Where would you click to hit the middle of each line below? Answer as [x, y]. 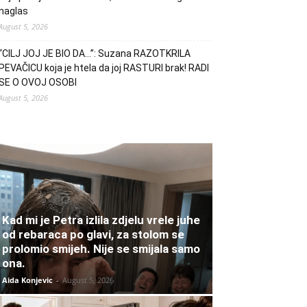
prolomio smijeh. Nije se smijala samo [101, 249]
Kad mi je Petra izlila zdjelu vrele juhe [101, 220]
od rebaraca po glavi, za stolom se [93, 235]
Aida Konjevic [27, 280]
